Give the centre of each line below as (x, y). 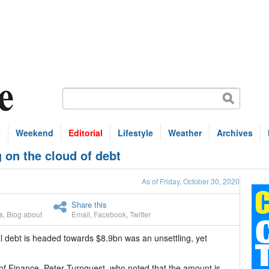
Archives (235, 133)
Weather (185, 133)
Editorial (86, 133)
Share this (89, 204)
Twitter (140, 214)
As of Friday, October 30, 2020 (191, 181)
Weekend (35, 133)
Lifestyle (135, 133)
